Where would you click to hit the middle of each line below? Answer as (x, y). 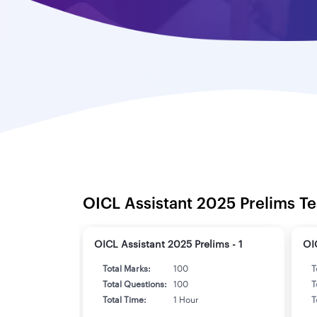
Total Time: (125, 300)
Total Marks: (127, 269)
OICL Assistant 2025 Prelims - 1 (168, 244)
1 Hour (186, 300)
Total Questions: (135, 284)
